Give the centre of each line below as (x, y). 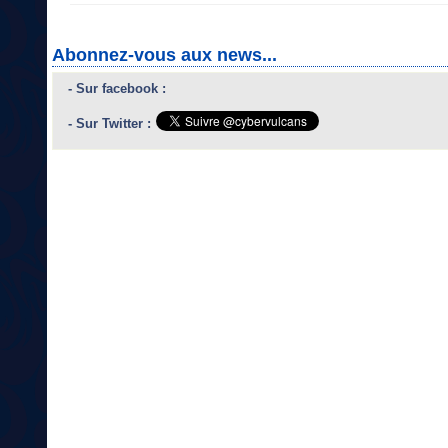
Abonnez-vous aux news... (164, 55)
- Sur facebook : (117, 89)
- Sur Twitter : (109, 124)
